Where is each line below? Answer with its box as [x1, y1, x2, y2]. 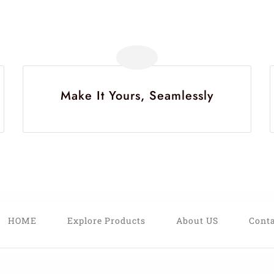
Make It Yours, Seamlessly [60, 87, 213, 105]
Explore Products [67, 215, 146, 227]
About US [176, 215, 218, 227]
